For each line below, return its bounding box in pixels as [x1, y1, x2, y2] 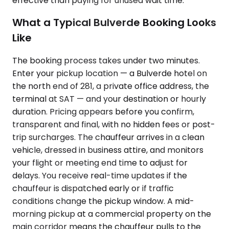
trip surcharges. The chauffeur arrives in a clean [12, 131, 204, 143]
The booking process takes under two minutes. [12, 54, 200, 66]
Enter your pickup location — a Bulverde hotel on [12, 67, 207, 79]
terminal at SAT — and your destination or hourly [12, 93, 206, 105]
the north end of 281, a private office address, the [12, 80, 209, 92]
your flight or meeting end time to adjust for [12, 156, 188, 169]
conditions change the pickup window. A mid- [12, 195, 194, 207]
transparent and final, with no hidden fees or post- [12, 118, 215, 130]
